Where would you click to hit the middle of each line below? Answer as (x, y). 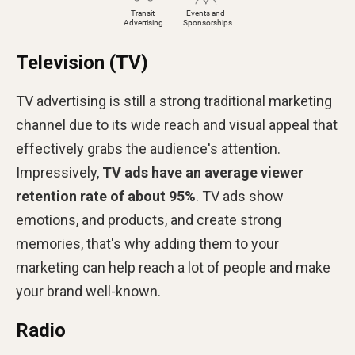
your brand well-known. (88, 291)
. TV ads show (240, 196)
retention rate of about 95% (106, 196)
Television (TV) (82, 62)
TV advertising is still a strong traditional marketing (174, 101)
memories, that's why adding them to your (147, 243)
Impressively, (59, 172)
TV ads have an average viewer (203, 172)
